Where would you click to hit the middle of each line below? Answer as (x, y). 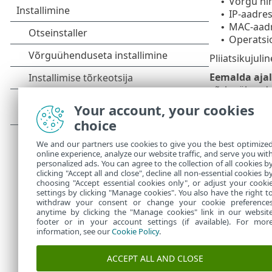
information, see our (74, 231)
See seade (247, 174)
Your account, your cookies (164, 110)
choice (95, 125)
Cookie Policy (135, 231)
